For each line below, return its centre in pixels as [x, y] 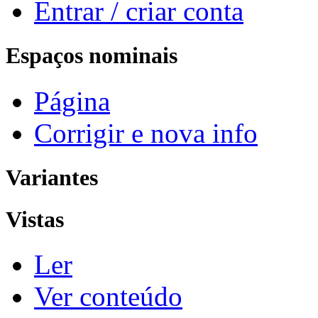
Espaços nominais [92, 56]
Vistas [35, 219]
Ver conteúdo [108, 297]
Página [72, 101]
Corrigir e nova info [146, 133]
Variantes [52, 177]
